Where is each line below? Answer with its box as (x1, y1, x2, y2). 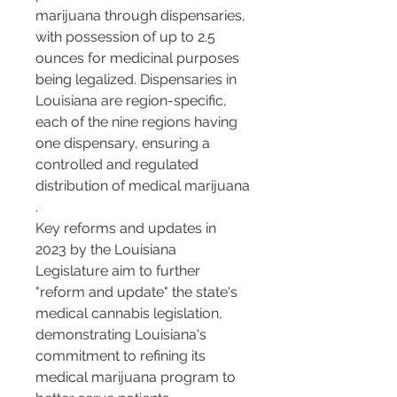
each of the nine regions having (35, 113, 241, 131)
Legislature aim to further (35, 262, 204, 280)
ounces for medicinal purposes (35, 50, 243, 67)
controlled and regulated (35, 156, 202, 174)
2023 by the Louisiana (35, 241, 180, 259)
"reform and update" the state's (35, 284, 241, 301)
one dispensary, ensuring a (35, 135, 214, 152)
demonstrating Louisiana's (35, 326, 210, 344)
